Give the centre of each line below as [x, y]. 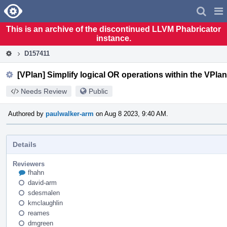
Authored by [27, 113]
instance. [113, 38]
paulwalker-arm [70, 113]
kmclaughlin [45, 203]
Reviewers [29, 164]
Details [25, 144]
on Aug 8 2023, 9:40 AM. [131, 113]
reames [39, 213]
